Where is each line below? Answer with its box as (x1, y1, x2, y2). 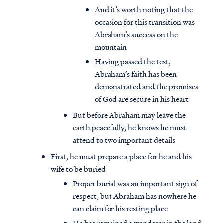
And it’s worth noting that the (95, 4, 193, 15)
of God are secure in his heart (95, 93, 189, 105)
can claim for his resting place (73, 203, 168, 214)
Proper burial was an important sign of (73, 178, 197, 189)
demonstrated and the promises (95, 81, 198, 92)
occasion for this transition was (95, 16, 195, 28)
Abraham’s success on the (95, 29, 178, 40)
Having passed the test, (95, 56, 171, 67)
